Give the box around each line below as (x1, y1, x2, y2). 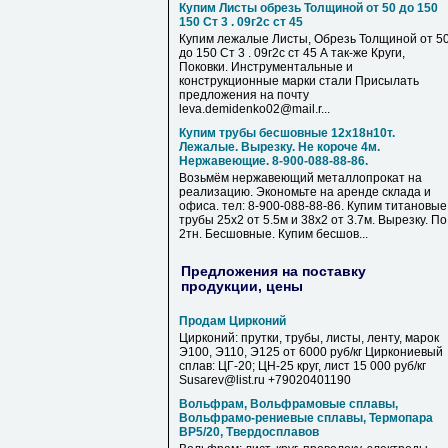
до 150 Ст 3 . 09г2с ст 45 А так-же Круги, (179, 46, 405, 60)
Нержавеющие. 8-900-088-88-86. (179, 154, 368, 168)
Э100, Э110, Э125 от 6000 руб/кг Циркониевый (179, 345, 443, 359)
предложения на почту (179, 88, 309, 102)
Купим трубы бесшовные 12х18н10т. (179, 126, 395, 140)
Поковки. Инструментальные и (179, 60, 353, 74)
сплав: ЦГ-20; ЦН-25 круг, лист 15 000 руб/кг (179, 359, 426, 373)
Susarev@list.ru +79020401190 (179, 373, 351, 387)
